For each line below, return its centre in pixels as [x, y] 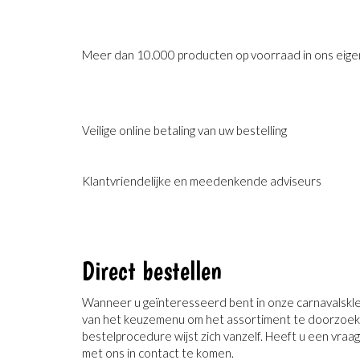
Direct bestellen [152, 271]
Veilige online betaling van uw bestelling [184, 130]
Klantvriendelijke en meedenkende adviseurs [202, 181]
